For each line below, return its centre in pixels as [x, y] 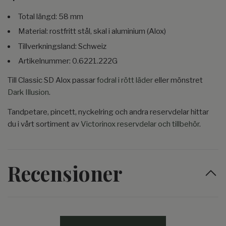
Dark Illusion [28, 93]
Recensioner [65, 173]
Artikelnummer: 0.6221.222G [68, 61]
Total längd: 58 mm [51, 16]
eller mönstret [178, 80]
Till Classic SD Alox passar [52, 80]
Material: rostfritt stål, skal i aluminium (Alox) [92, 32]
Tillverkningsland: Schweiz [62, 46]
